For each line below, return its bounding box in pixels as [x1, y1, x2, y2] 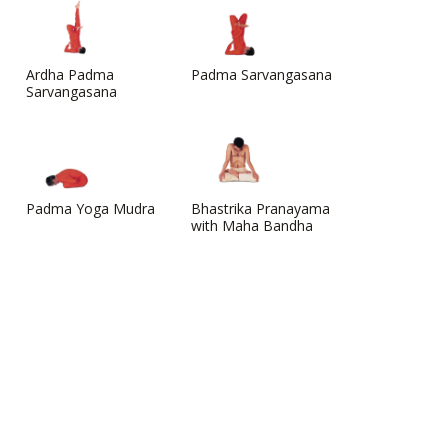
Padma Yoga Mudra [26, 198, 155, 218]
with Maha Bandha [191, 215, 313, 235]
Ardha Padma [26, 64, 114, 84]
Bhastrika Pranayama [191, 198, 330, 218]
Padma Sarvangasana [191, 64, 332, 84]
